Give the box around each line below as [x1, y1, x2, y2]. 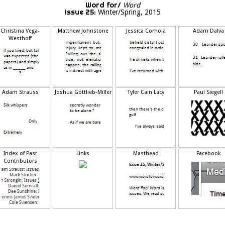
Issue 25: [64, 8, 96, 17]
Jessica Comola [126, 28, 166, 34]
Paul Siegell [194, 89, 223, 95]
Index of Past [3, 150, 37, 157]
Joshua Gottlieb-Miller [54, 89, 111, 95]
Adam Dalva [193, 28, 224, 34]
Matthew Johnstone [57, 28, 108, 34]
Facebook [196, 150, 220, 157]
